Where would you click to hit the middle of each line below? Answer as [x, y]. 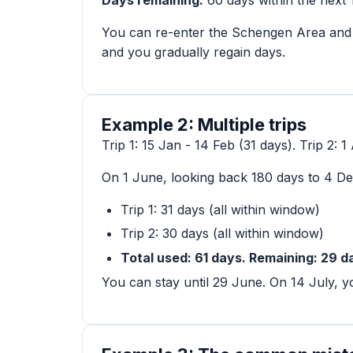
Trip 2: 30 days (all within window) [222, 234]
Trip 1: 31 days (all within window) [220, 209]
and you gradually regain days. [193, 52]
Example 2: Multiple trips [204, 124]
